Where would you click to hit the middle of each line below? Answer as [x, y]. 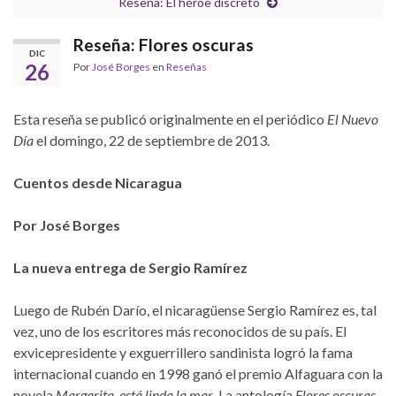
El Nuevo [353, 119]
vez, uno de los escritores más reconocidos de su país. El [180, 331]
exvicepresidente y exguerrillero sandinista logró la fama [183, 352]
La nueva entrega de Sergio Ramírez [130, 267]
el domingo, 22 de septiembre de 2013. [152, 140]
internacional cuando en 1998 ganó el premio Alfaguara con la [198, 373]
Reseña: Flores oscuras [164, 45]
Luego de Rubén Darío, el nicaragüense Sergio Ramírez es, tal [195, 310]
